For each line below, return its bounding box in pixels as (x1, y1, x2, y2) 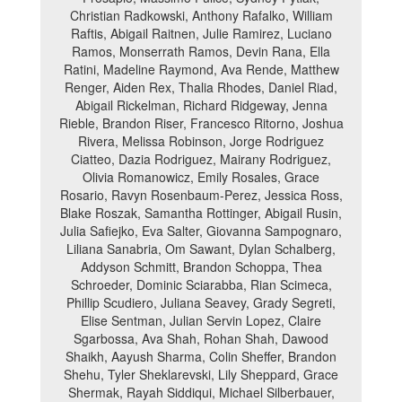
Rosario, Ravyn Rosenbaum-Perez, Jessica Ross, (59, 186, 343, 204)
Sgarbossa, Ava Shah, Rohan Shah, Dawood (74, 329, 328, 347)
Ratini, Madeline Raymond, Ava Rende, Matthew (63, 60, 339, 78)
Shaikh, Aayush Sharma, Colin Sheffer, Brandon (66, 347, 336, 365)
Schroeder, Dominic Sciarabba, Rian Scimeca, (70, 275, 332, 293)
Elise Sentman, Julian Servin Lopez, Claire (81, 311, 321, 329)
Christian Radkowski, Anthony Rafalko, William (69, 6, 333, 24)
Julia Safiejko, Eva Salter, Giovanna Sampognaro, (60, 222, 342, 240)
